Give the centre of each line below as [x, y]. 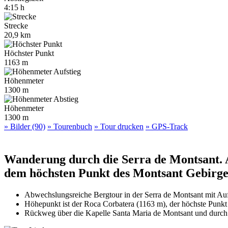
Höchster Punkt [29, 53]
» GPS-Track [167, 126]
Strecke [16, 25]
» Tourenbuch [70, 126]
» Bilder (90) [25, 126]
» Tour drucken [119, 126]
